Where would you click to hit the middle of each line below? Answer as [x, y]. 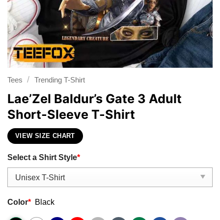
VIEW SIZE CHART [45, 136]
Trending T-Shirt [59, 80]
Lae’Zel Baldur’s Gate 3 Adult [95, 98]
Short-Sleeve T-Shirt [71, 114]
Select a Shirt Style [42, 157]
